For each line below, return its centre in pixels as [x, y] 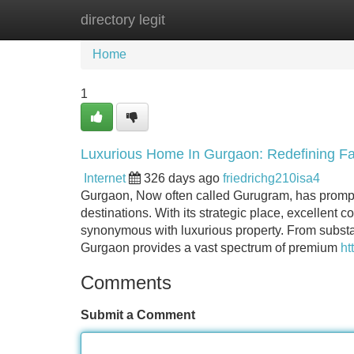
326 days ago [182, 178]
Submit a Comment [138, 315]
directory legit [123, 20]
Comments [126, 282]
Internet [105, 178]
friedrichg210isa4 [271, 178]
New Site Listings [211, 19]
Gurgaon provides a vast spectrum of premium [211, 248]
